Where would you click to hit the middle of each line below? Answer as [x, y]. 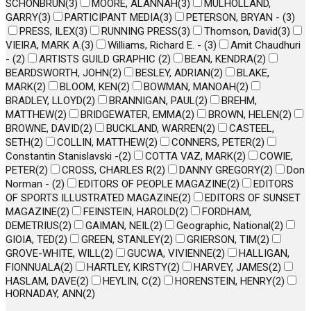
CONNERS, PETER [212, 143]
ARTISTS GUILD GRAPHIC [99, 59]
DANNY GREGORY [220, 170]
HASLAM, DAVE [41, 281]
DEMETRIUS [32, 226]
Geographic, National [224, 226]
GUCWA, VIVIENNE [170, 254]
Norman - [29, 184]
